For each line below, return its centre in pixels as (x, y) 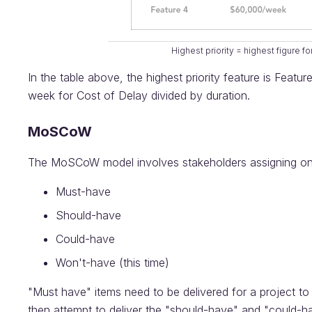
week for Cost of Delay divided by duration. (139, 95)
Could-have (85, 239)
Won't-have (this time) (112, 263)
